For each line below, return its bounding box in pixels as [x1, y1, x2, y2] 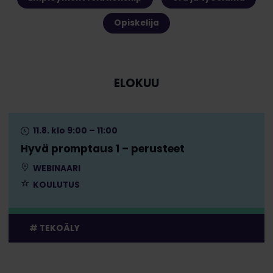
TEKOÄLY [39, 222, 80, 234]
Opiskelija [114, 16, 159, 29]
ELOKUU [114, 74, 159, 91]
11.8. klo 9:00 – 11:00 [30, 124, 118, 136]
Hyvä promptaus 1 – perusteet [20, 141, 185, 156]
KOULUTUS [30, 179, 80, 191]
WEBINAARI [30, 162, 80, 174]
